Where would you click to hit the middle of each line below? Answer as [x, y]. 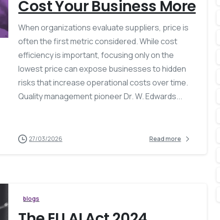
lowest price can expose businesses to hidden [102, 69]
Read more [165, 139]
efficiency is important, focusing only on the [96, 55]
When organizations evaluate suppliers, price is [104, 27]
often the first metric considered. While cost [98, 41]
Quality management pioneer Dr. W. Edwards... [100, 96]
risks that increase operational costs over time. [103, 82]
